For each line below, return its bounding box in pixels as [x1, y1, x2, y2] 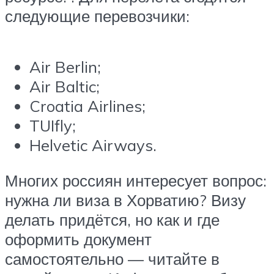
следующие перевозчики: [5, 6, 190, 26]
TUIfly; [29, 116, 76, 136]
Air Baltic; [29, 76, 100, 97]
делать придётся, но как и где [5, 209, 220, 229]
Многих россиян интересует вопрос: [5, 170, 267, 190]
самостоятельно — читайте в [5, 248, 220, 268]
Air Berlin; [29, 57, 101, 77]
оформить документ [5, 229, 152, 249]
